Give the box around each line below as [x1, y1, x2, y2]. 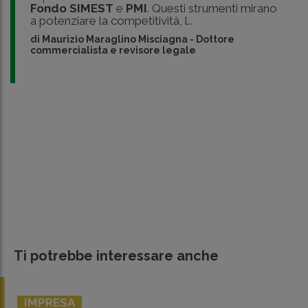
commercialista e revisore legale [30, 44, 196, 56]
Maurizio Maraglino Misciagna [41, 33, 188, 45]
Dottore [195, 33, 234, 45]
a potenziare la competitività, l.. [30, 13, 192, 27]
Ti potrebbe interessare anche [14, 247, 219, 264]
